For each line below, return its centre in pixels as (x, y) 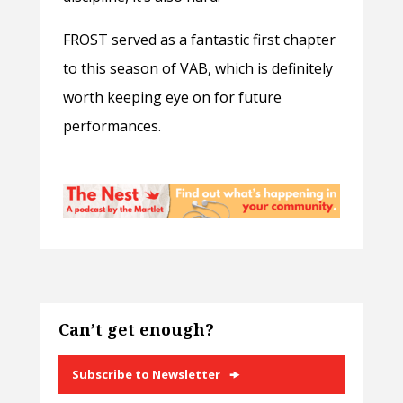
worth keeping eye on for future (172, 98)
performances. (113, 126)
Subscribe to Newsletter (146, 375)
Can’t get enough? (136, 330)
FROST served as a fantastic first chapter (199, 40)
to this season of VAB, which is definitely (197, 69)
